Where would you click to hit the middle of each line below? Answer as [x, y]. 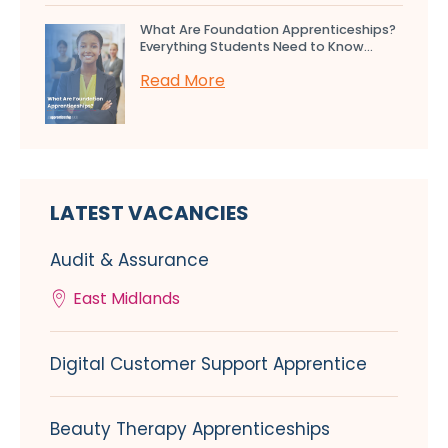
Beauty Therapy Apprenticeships [190, 429]
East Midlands [126, 299]
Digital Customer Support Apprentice [208, 364]
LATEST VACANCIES [149, 213]
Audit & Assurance [129, 260]
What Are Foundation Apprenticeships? [268, 30]
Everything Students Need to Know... [256, 47]
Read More [182, 81]
